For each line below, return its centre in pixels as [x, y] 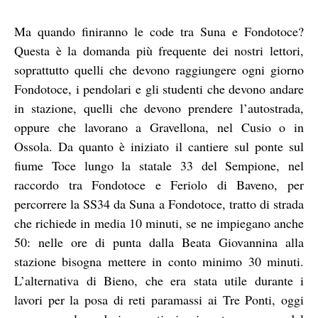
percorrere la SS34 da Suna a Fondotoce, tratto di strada [159, 203]
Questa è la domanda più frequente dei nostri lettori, [159, 50]
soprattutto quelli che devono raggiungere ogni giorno [159, 69]
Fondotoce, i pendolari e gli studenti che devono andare [159, 88]
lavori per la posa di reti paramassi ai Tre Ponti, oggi [159, 299]
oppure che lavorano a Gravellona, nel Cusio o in [159, 127]
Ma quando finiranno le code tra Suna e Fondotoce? [159, 31]
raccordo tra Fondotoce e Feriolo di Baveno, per [159, 184]
